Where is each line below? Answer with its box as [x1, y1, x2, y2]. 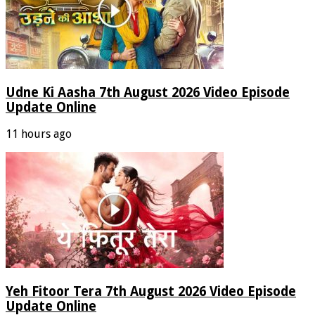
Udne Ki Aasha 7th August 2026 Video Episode [6, 84, 290, 100]
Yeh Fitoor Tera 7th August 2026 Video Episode [6, 284, 296, 300]
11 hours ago [6, 127, 72, 141]
